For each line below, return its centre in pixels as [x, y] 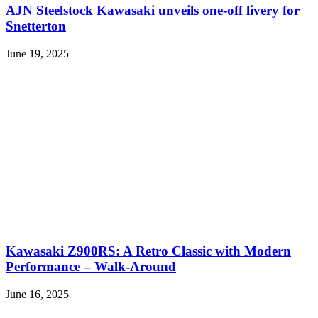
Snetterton [36, 26]
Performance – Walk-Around [91, 267]
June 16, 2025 [37, 295]
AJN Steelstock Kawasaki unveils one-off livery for [153, 10]
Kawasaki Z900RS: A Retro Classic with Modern [148, 251]
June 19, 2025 [37, 53]
